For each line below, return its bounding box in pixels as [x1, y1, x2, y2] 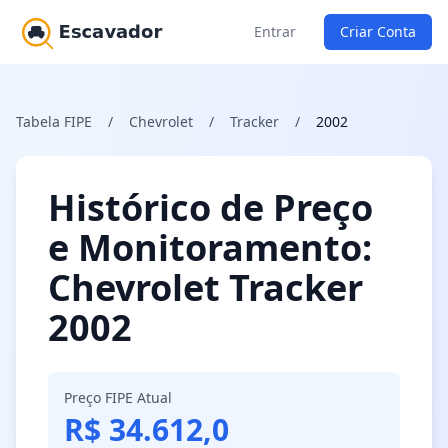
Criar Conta [340, 22, 416, 41]
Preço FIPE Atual [64, 388, 172, 407]
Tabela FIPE [16, 112, 92, 131]
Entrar [254, 22, 296, 41]
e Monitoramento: [48, 223, 372, 272]
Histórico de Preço [48, 183, 373, 232]
